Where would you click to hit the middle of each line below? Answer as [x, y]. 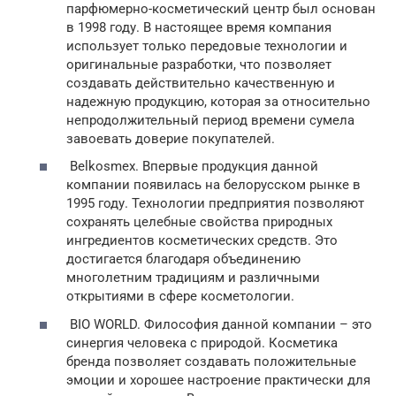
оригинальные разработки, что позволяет [199, 64]
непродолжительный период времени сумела [210, 120]
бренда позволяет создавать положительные [211, 361]
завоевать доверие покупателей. [171, 138]
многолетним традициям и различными [193, 278]
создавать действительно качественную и [201, 83]
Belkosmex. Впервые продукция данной [192, 167]
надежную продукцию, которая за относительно [218, 101]
